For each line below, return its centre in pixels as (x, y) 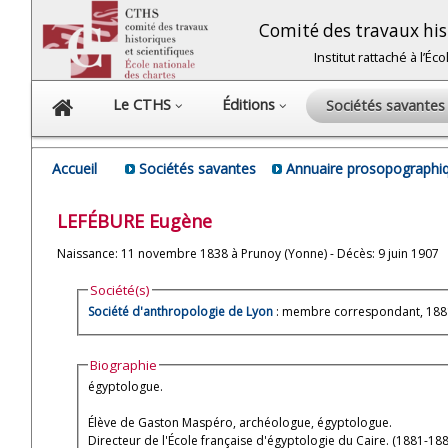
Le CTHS (144, 104)
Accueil (74, 168)
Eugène (180, 220)
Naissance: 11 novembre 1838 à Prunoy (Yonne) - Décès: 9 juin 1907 (248, 253)
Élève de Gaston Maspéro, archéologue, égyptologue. (355, 422)
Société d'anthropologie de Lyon (181, 312)
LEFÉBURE (103, 220)
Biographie (124, 364)
